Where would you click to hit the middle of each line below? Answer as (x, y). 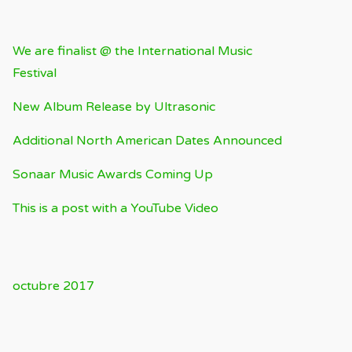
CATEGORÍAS (49, 330)
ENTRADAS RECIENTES (77, 17)
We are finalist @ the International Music (132, 51)
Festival (35, 73)
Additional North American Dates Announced (147, 140)
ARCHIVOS (42, 252)
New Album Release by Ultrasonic (114, 106)
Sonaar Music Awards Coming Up (113, 174)
